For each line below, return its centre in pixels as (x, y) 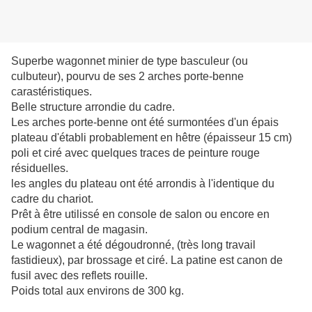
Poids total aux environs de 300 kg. (97, 291)
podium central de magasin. (79, 230)
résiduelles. (40, 169)
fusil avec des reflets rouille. (79, 276)
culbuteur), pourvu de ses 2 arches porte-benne (127, 77)
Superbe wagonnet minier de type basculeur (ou (130, 61)
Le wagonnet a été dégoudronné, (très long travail (133, 245)
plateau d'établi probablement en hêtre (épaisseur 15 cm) (151, 138)
